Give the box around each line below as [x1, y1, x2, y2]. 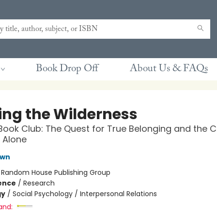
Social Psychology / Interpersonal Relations [12, 189, 157, 199]
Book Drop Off [36, 64, 98, 74]
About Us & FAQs [130, 64, 208, 74]
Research [23, 178, 55, 188]
